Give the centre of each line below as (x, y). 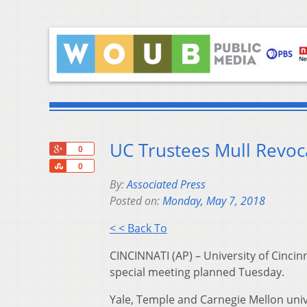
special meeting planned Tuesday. (197, 272)
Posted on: (136, 201)
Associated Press (166, 185)
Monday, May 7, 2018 (214, 201)
